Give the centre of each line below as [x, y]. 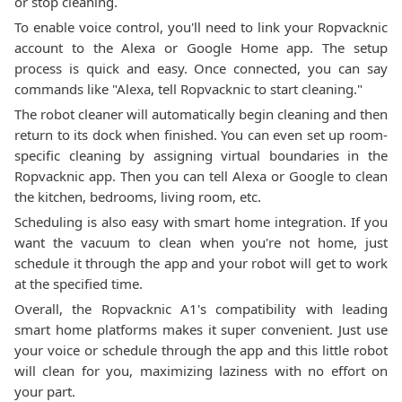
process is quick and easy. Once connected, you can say [201, 68]
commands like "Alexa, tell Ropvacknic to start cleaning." [188, 89]
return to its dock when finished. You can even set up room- [201, 135]
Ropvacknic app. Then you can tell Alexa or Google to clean [201, 176]
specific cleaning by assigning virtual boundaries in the [201, 155]
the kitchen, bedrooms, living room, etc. [138, 197]
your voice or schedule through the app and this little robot [201, 350]
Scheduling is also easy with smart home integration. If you [201, 222]
